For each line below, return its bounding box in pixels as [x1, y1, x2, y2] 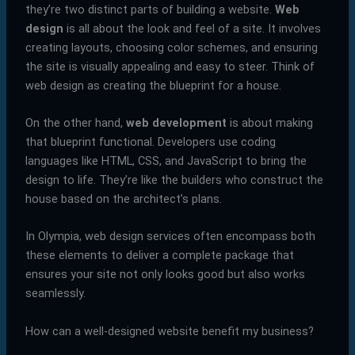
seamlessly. [25, 286, 86, 301]
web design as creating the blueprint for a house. [25, 78, 281, 93]
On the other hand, [25, 115, 126, 130]
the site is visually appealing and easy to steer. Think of [25, 59, 315, 74]
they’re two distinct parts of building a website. [25, 2, 275, 17]
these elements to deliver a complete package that [25, 248, 294, 263]
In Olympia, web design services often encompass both [25, 229, 315, 244]
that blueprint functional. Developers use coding [25, 134, 276, 149]
